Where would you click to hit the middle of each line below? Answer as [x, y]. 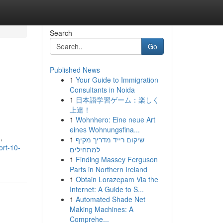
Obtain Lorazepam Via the [117, 179]
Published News [75, 70]
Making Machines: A [101, 209]
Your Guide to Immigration [117, 80]
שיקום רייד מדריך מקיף [110, 139]
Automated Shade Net [110, 199]
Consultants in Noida [102, 90]
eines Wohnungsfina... [105, 129]
